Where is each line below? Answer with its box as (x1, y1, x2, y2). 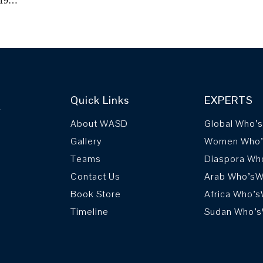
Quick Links (70, 93, 129, 107)
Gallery (70, 134, 102, 147)
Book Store (70, 187, 121, 200)
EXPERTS (204, 93, 253, 107)
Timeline (70, 205, 109, 218)
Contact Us (70, 170, 120, 183)
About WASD (70, 117, 128, 130)
